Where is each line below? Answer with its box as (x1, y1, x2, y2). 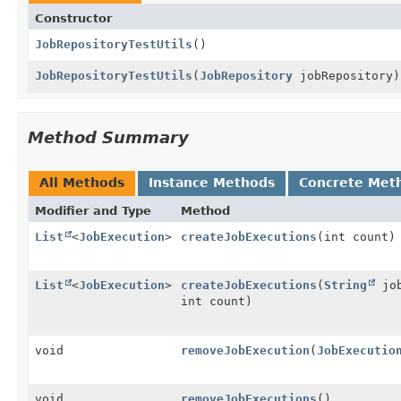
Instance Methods (149, 175, 275, 190)
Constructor (35, 11, 112, 25)
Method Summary (28, 127, 189, 147)
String (324, 277, 367, 292)
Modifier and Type (35, 203, 151, 218)
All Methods (39, 175, 124, 190)
